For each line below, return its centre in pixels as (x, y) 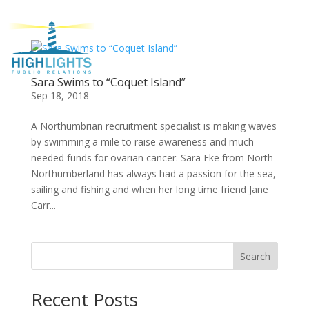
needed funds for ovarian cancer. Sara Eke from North (152, 158)
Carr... (43, 205)
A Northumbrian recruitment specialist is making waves (153, 126)
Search (256, 256)
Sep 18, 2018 (60, 96)
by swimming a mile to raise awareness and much (142, 142)
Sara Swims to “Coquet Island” (108, 82)
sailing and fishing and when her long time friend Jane (149, 189)
